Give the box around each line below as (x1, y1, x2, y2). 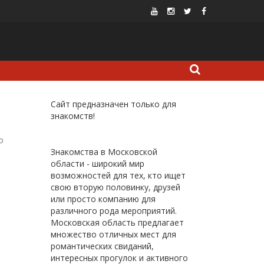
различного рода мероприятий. (51, 205, 177, 216)
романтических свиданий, (51, 240, 154, 252)
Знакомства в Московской (51, 146, 157, 157)
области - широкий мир (51, 158, 144, 169)
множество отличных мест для (51, 229, 176, 240)
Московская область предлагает (51, 217, 184, 228)
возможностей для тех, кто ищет (51, 170, 186, 181)
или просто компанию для (51, 193, 156, 204)
